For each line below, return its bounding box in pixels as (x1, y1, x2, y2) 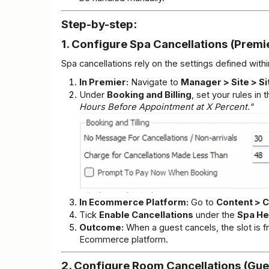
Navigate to (128, 77, 181, 88)
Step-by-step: (61, 17, 137, 32)
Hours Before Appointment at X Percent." (79, 101, 253, 113)
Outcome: (79, 222, 124, 234)
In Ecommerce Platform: (79, 197, 189, 208)
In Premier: (79, 77, 128, 88)
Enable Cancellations (99, 210, 193, 221)
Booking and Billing (107, 89, 192, 101)
